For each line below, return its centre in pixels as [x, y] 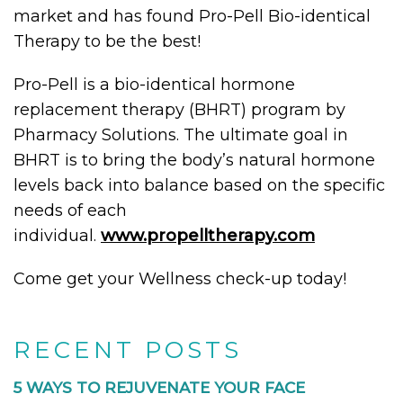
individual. [57, 236]
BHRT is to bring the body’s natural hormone [194, 160]
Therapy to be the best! [107, 41]
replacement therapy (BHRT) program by [179, 110]
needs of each [70, 210]
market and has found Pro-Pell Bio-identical [192, 16]
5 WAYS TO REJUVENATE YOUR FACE [159, 388]
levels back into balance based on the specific [199, 185]
